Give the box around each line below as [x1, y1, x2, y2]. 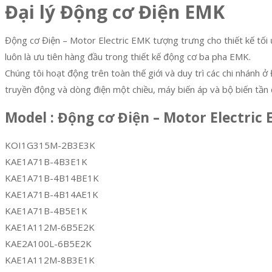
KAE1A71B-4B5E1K [5, 204, 87, 217]
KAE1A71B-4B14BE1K [5, 171, 99, 184]
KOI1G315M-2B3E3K [5, 138, 95, 151]
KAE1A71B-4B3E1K [5, 155, 87, 168]
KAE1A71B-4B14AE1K [5, 188, 98, 200]
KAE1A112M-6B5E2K [5, 220, 95, 233]
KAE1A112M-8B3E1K [5, 253, 95, 266]
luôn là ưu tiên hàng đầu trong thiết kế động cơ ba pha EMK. [5, 50, 251, 63]
